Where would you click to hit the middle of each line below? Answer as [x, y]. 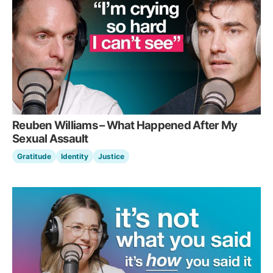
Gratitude [34, 157]
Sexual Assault [50, 139]
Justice [111, 157]
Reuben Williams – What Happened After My [125, 125]
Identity [75, 157]
